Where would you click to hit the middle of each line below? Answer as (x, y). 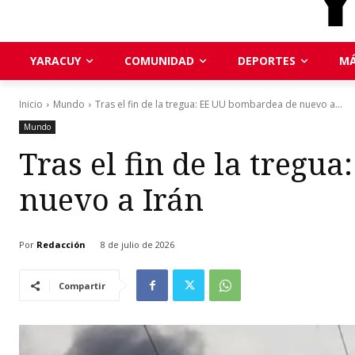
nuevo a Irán (111, 199)
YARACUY (55, 61)
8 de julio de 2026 (137, 245)
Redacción (61, 244)
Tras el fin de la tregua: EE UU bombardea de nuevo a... (219, 104)
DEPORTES (267, 61)
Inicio (31, 104)
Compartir (82, 286)
